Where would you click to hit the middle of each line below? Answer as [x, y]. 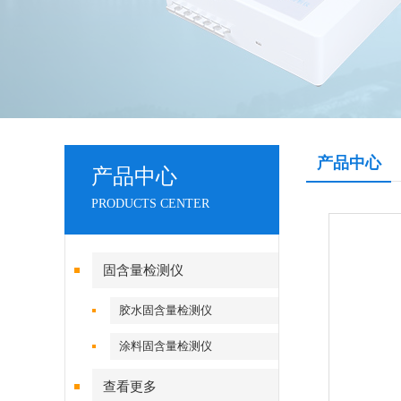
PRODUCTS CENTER [150, 204]
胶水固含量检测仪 [166, 310]
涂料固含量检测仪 [166, 346]
